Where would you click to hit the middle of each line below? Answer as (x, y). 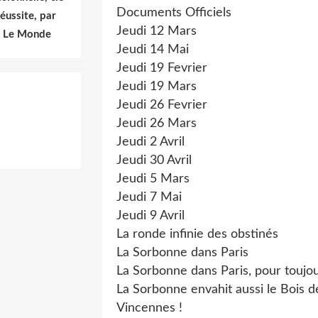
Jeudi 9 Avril (150, 216)
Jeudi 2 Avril (150, 142)
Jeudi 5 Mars (153, 179)
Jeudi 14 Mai (153, 50)
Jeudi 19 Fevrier (162, 68)
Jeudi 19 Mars (157, 87)
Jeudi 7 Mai (149, 197)
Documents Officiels (174, 13)
